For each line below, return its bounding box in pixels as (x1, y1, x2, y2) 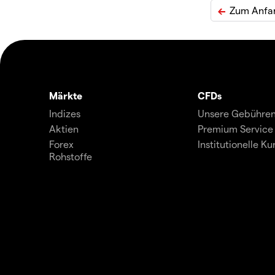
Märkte (49, 90, 82, 101)
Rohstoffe (49, 150, 92, 162)
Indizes (49, 107, 80, 119)
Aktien (49, 123, 79, 134)
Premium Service (197, 123, 273, 134)
